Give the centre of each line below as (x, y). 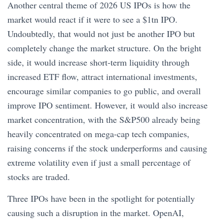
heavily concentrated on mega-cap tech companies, (98, 134)
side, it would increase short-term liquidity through (98, 62)
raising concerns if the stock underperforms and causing (107, 148)
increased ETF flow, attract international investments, (102, 76)
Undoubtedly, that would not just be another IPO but (101, 34)
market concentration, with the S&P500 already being (104, 119)
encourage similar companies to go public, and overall (104, 91)
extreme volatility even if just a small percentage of (99, 162)
